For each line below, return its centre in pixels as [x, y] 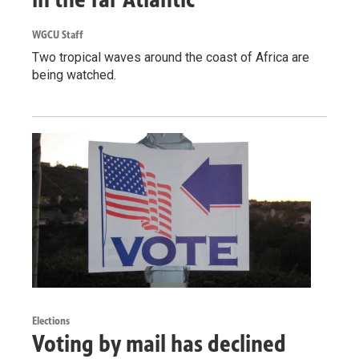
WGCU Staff [58, 34]
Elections [51, 321]
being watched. [74, 75]
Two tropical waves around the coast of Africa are [171, 57]
